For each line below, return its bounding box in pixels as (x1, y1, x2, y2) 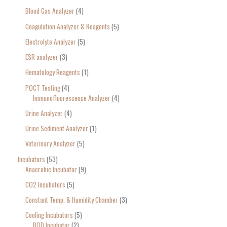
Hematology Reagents (25, 67, 80, 78)
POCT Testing (25, 82, 60, 93)
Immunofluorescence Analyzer (33, 92, 110, 103)
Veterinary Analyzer (25, 138, 75, 149)
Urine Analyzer (25, 107, 63, 118)
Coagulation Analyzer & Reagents (25, 21, 110, 31)
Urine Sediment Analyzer (25, 123, 88, 134)
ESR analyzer (25, 52, 58, 62)
